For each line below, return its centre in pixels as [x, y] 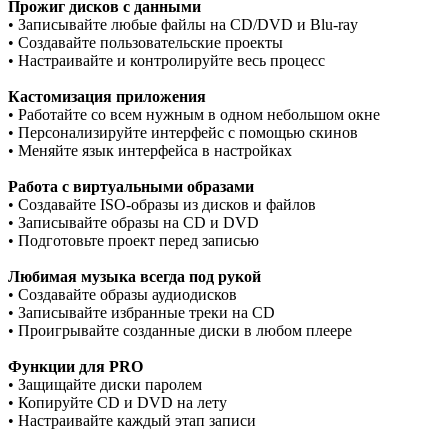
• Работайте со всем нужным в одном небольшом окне [194, 114]
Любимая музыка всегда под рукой [134, 276]
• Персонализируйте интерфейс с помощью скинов [183, 132]
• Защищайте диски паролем [105, 384]
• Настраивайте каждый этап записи [132, 420]
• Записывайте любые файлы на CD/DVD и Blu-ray [183, 24]
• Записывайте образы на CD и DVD [133, 222]
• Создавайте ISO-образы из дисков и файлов [162, 204]
